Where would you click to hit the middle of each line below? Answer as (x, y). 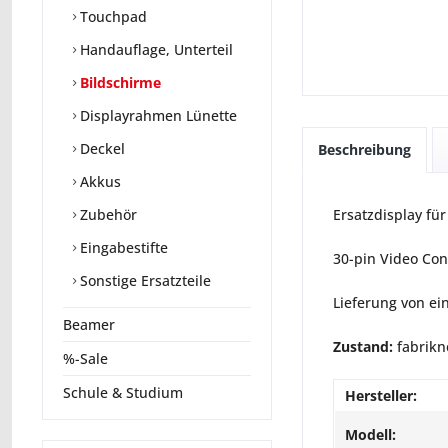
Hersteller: (381, 395)
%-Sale (85, 358)
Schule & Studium (123, 392)
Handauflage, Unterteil (154, 49)
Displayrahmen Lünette (156, 115)
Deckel (100, 148)
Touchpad (111, 16)
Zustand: (363, 346)
